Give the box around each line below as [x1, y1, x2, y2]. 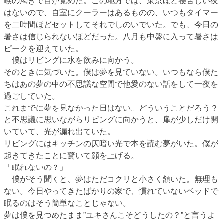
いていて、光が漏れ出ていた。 [4, 127, 115, 136]
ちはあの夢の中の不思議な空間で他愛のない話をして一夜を [4, 79, 218, 88]
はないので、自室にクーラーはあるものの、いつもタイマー [4, 8, 218, 17]
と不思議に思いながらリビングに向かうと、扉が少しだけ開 [4, 115, 218, 124]
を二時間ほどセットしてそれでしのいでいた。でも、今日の [4, 20, 218, 29]
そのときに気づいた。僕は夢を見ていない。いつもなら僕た [4, 67, 218, 76]
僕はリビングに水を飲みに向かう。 [4, 55, 139, 64]
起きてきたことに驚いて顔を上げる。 [4, 151, 139, 160]
